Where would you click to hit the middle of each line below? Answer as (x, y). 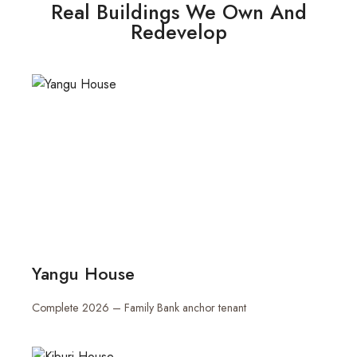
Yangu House (83, 274)
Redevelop (178, 32)
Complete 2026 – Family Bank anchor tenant (139, 308)
